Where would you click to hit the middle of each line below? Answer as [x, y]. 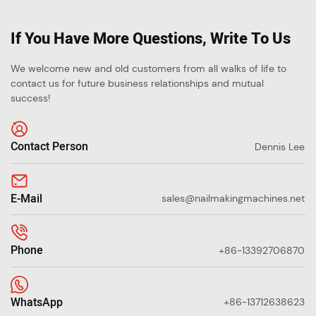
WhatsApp [37, 302]
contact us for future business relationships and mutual [137, 84]
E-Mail [26, 199]
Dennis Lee [280, 146]
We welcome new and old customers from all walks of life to [148, 69]
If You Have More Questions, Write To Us [151, 39]
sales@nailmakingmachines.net [233, 199]
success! [30, 98]
